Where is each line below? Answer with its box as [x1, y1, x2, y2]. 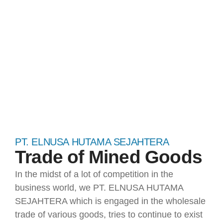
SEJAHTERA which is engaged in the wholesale [15, 196, 206, 206]
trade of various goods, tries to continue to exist [15, 210, 203, 220]
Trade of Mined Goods [15, 147, 202, 167]
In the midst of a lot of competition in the [15, 169, 173, 179]
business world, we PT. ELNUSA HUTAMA [15, 183, 183, 193]
